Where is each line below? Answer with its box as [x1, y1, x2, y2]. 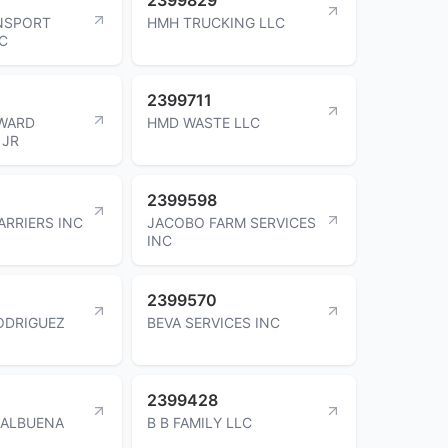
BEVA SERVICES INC [147, 313, 280, 331]
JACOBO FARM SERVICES [147, 213, 316, 231]
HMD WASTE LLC [147, 113, 260, 131]
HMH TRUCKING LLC [147, 13, 285, 31]
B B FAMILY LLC [147, 413, 252, 431]
